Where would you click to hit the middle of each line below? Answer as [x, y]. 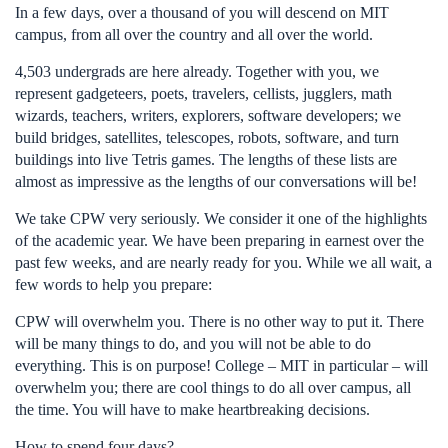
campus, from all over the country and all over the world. [194, 34]
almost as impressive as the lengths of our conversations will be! [216, 181]
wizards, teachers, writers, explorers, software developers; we [208, 115]
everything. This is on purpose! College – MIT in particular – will [221, 365]
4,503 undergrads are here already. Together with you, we [197, 71]
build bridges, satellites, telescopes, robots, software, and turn [207, 137]
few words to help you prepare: [113, 284]
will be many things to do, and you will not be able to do [193, 343]
